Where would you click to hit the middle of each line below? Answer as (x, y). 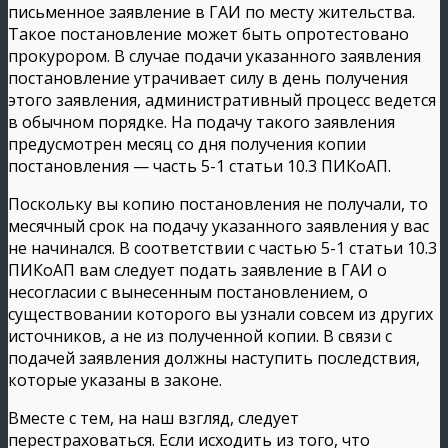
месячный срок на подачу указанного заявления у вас (218, 225)
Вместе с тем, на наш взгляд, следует (153, 417)
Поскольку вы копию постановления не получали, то (218, 203)
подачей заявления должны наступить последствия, (214, 357)
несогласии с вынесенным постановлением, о (188, 291)
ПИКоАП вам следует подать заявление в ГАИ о (197, 269)
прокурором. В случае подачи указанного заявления (214, 55)
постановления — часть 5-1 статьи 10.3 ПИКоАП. (199, 165)
